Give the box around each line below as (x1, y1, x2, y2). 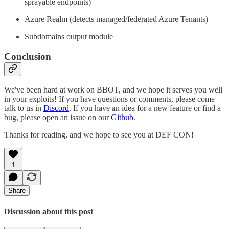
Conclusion (4, 51, 51, 62)
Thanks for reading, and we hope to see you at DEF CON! (4, 130, 194, 140)
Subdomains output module (25, 32, 113, 41)
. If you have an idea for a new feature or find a (69, 104, 221, 113)
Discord (43, 104, 69, 113)
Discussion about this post (4, 207, 93, 216)
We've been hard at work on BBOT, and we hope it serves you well (4, 85, 222, 95)
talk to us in (4, 104, 43, 113)
